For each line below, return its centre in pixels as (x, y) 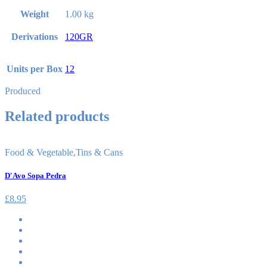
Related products (57, 116)
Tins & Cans (99, 152)
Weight (35, 14)
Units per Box (35, 69)
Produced (23, 91)
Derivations (35, 36)
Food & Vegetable (39, 152)
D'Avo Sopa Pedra (35, 175)
